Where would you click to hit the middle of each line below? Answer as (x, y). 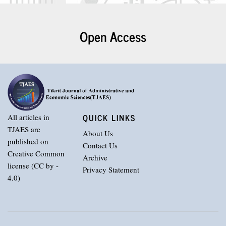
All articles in (29, 117)
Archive (95, 158)
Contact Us (100, 146)
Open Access (113, 36)
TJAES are (24, 129)
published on (28, 141)
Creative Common (36, 153)
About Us (98, 133)
